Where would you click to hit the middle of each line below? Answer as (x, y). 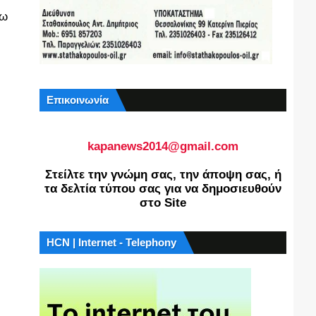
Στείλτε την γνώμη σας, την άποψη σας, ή (163, 175)
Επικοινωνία (78, 100)
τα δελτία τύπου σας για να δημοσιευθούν (163, 189)
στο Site (163, 203)
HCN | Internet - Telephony (111, 242)
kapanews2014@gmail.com (163, 146)
